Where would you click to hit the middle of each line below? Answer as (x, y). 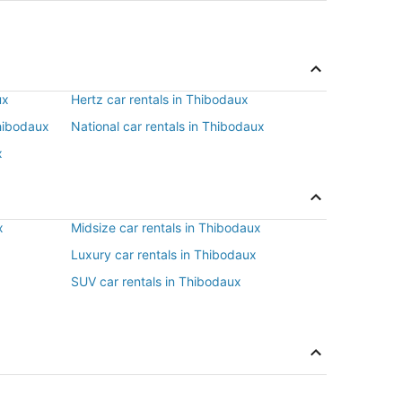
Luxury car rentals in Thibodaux (164, 254)
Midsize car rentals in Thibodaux (166, 227)
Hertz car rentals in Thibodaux (160, 99)
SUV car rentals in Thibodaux (156, 281)
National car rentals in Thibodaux (168, 126)
